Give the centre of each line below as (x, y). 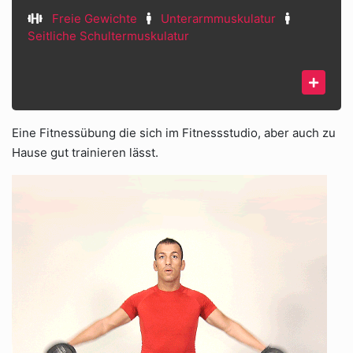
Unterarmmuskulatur (218, 19)
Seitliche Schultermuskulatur (108, 36)
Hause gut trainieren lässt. (85, 152)
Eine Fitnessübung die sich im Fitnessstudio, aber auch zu (174, 133)
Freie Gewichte (95, 19)
